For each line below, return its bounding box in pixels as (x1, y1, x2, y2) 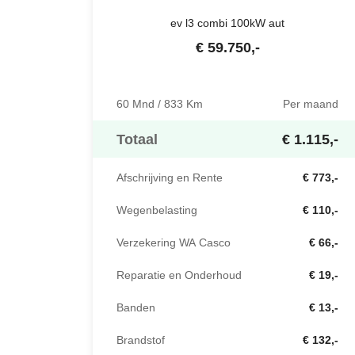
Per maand (283, 96, 338, 113)
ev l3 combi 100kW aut (170, 15, 284, 31)
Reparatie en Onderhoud (116, 267, 242, 284)
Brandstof (116, 332, 165, 349)
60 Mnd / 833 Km (116, 96, 203, 113)
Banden (116, 300, 155, 316)
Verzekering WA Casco (116, 235, 231, 251)
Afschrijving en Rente (116, 170, 223, 186)
